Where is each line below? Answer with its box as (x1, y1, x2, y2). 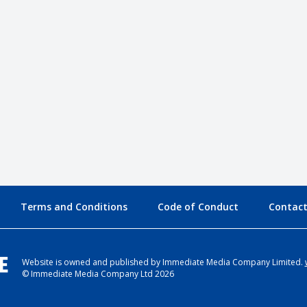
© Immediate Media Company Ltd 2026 (21, 267, 174, 280)
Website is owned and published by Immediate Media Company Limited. (21, 256, 305, 268)
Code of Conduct (157, 199, 238, 213)
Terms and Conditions (20, 199, 127, 213)
